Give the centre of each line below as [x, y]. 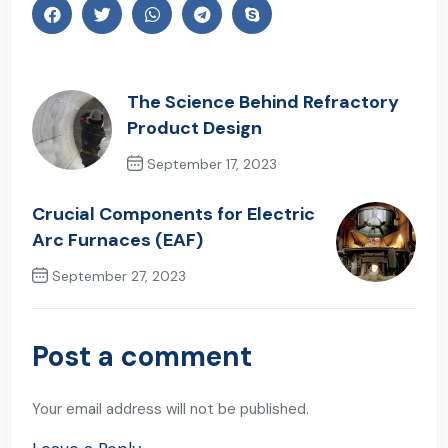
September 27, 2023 [117, 276]
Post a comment [142, 357]
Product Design [194, 128]
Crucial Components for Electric [173, 214]
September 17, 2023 [210, 164]
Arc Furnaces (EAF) [117, 240]
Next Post [68, 310]
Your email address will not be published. [170, 409]
